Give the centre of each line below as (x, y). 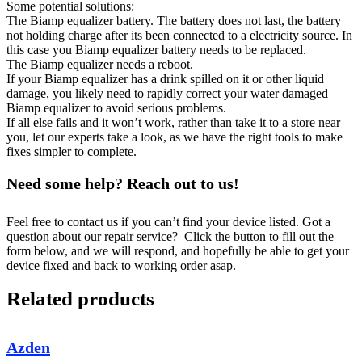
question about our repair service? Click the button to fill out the (170, 237)
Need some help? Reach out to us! (123, 184)
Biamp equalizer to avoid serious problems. (116, 108)
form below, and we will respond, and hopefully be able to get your (178, 251)
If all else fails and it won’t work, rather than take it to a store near (173, 123)
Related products (80, 299)
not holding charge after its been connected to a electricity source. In (179, 36)
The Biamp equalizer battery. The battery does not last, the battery (174, 21)
